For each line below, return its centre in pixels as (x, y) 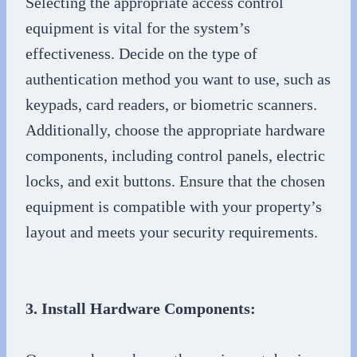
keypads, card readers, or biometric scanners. (171, 104)
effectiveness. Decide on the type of (141, 53)
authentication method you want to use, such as (178, 78)
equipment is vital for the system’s (138, 27)
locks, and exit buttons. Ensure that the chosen (175, 180)
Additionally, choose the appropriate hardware (175, 129)
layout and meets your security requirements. (172, 231)
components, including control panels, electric (175, 155)
